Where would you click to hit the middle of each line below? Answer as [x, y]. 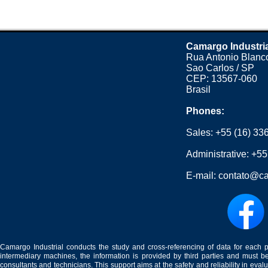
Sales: [201, 133]
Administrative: [219, 154]
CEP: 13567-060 [222, 79]
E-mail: [202, 176]
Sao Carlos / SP [220, 68]
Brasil [199, 89]
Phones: [205, 111]
